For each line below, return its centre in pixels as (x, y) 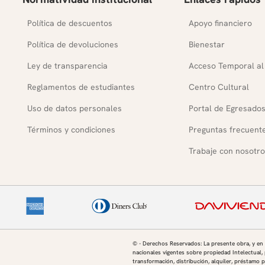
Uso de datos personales (74, 108)
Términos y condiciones (71, 130)
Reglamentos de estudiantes (81, 87)
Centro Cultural (219, 87)
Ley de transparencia (67, 66)
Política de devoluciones (72, 44)
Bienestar (206, 44)
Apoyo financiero (220, 23)
